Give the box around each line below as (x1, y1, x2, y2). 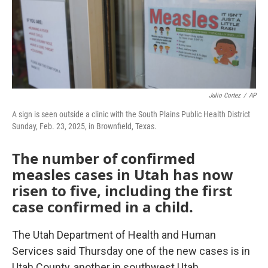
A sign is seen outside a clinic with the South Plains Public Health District (12, 109, 250, 119)
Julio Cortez (209, 92, 240, 99)
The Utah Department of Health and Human (12, 229, 216, 241)
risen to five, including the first (12, 181, 232, 200)
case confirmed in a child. (12, 197, 193, 217)
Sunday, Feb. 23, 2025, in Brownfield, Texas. (12, 121, 157, 131)
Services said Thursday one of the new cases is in (12, 245, 250, 257)
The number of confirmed (12, 148, 195, 168)
